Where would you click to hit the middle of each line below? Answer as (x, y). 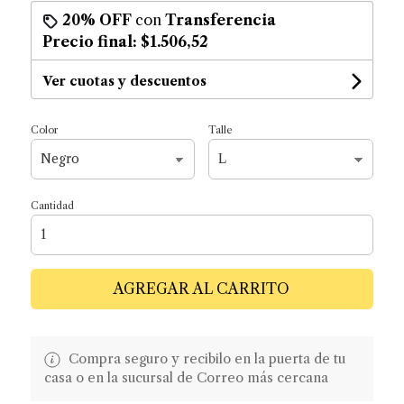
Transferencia (220, 19)
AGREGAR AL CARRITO (202, 288)
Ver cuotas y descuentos (124, 81)
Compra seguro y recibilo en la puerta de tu (205, 358)
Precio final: (91, 41)
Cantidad (52, 205)
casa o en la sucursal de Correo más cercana (186, 377)
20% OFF (96, 19)
